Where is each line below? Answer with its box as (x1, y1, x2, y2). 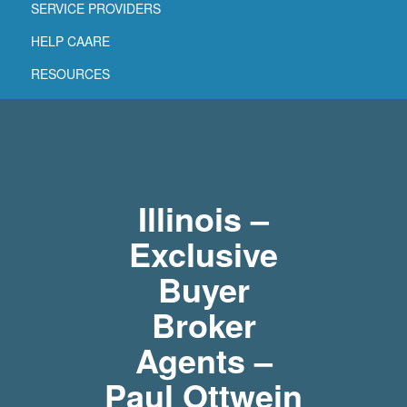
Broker (151, 300, 256, 348)
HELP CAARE (31, 31, 110, 50)
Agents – (134, 335, 273, 383)
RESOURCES (31, 64, 110, 83)
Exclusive (129, 229, 278, 277)
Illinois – (138, 194, 269, 242)
